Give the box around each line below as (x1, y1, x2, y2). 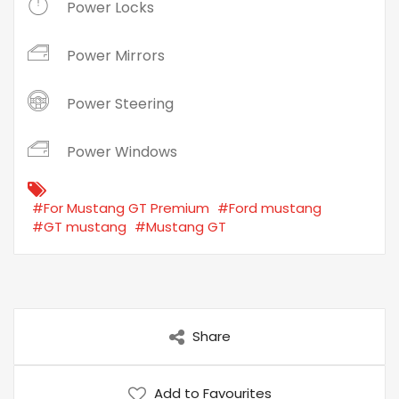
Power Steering (67, 94, 174, 115)
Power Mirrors (67, 45, 165, 67)
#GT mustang (32, 217, 126, 237)
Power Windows (67, 142, 177, 163)
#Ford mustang (217, 199, 322, 218)
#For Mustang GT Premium (32, 199, 209, 218)
